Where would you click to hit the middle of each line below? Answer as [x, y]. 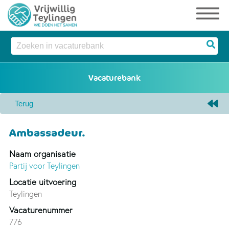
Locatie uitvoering [42, 181]
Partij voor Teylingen [44, 165]
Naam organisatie [42, 153]
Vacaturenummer [41, 210]
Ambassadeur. [47, 132]
